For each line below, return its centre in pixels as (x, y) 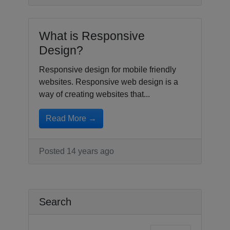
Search (55, 202)
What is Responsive (92, 36)
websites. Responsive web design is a (109, 82)
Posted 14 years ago (76, 151)
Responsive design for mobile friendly (108, 70)
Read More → (71, 119)
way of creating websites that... (94, 94)
